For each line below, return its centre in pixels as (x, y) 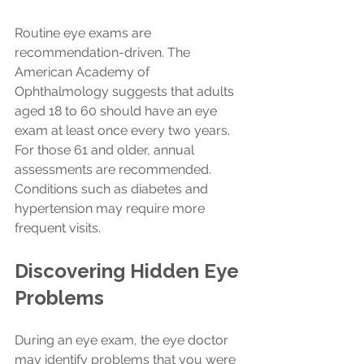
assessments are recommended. (115, 169)
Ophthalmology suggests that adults (126, 91)
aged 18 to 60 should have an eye (117, 110)
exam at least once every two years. (124, 130)
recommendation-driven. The (104, 52)
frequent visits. (58, 227)
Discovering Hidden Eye (129, 271)
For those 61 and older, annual (106, 149)
